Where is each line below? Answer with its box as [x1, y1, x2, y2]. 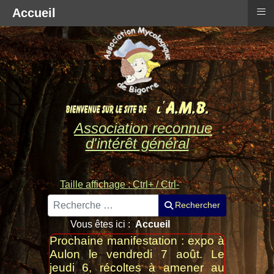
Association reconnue [74, 119, 212, 136]
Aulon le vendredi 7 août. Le [50, 247, 224, 261]
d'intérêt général [85, 135, 189, 152]
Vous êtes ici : [70, 218, 135, 229]
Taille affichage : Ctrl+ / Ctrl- [60, 179, 179, 190]
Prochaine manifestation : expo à [50, 234, 224, 247]
